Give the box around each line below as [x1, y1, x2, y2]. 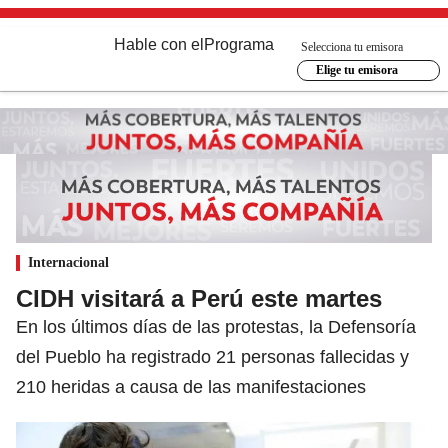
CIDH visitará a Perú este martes [16, 284, 382, 312]
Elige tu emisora [315, 63, 398, 77]
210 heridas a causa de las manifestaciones [16, 376, 366, 397]
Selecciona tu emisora [301, 39, 403, 54]
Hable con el [114, 36, 204, 53]
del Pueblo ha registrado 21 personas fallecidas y [16, 346, 409, 367]
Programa [204, 36, 274, 53]
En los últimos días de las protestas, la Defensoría [16, 316, 416, 337]
